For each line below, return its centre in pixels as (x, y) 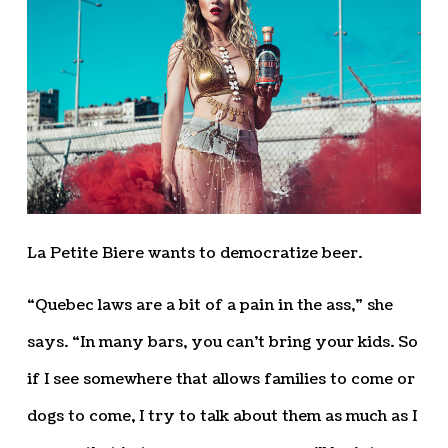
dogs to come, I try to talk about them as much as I (221, 416)
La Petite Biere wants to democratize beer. (194, 253)
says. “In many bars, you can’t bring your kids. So (222, 342)
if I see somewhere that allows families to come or (220, 379)
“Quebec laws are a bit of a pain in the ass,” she (209, 305)
